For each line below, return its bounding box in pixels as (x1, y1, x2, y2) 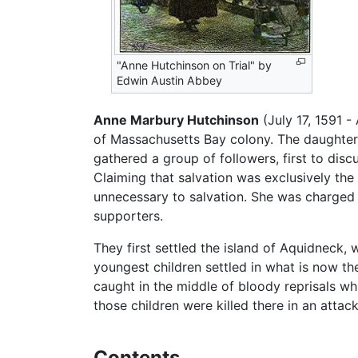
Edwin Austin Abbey (117, 74, 223, 88)
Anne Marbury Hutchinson (93, 112, 259, 129)
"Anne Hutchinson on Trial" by (117, 58, 272, 73)
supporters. (93, 208, 163, 225)
